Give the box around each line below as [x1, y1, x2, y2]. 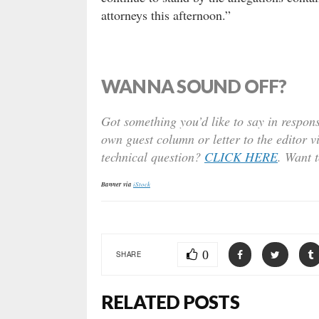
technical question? [101, 148, 204, 166]
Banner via [101, 179, 132, 189]
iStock [133, 179, 150, 189]
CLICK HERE [204, 148, 278, 166]
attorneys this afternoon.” [101, 6, 231, 24]
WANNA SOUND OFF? [101, 75, 287, 98]
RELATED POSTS [101, 291, 239, 314]
